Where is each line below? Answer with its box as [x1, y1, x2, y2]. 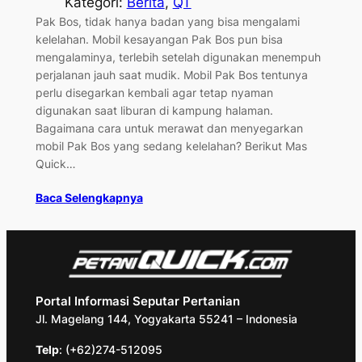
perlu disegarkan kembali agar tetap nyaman [35, 86, 273, 100]
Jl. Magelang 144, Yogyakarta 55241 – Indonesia [35, 312, 297, 326]
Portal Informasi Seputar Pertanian [35, 294, 240, 309]
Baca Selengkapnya [35, 190, 143, 204]
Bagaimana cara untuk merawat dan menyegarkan [35, 121, 303, 136]
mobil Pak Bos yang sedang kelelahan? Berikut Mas [35, 139, 307, 154]
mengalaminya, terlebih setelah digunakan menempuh [35, 50, 321, 65]
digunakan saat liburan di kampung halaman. [35, 103, 273, 118]
